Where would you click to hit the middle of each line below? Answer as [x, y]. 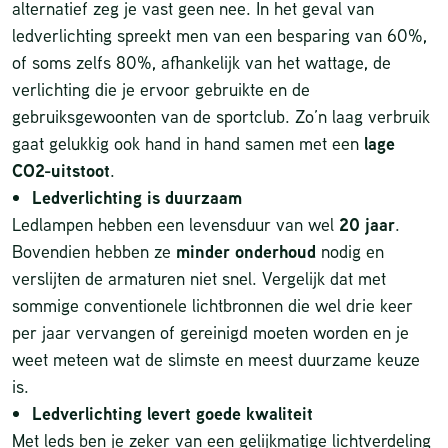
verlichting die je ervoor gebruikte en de [161, 89]
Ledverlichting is [98, 198]
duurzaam [203, 198]
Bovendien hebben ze [94, 251]
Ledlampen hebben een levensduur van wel [175, 224]
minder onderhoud [246, 252]
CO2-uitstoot [61, 171]
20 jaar [367, 225]
